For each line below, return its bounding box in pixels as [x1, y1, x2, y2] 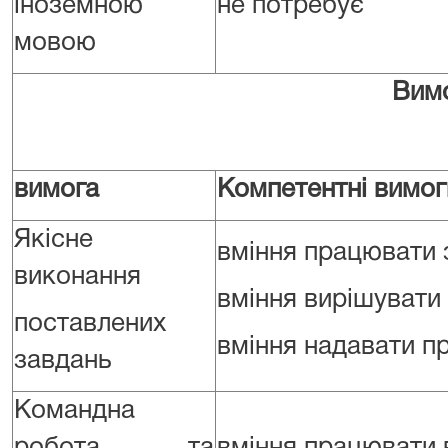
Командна [14, 399, 135, 423]
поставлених [14, 312, 166, 336]
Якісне [14, 228, 93, 252]
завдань [14, 349, 112, 373]
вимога [14, 178, 99, 202]
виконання [14, 265, 141, 289]
